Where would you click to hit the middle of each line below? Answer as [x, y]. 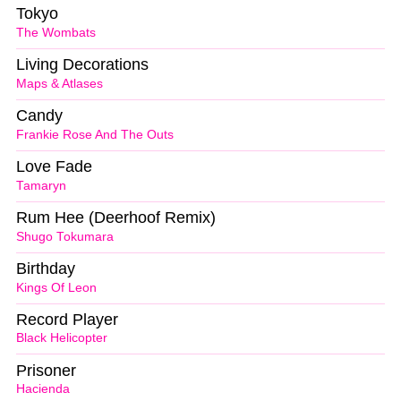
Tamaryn [41, 185]
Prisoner [46, 370]
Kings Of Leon [56, 287]
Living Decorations [82, 65]
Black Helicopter [62, 338]
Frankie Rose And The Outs [95, 134]
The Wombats [56, 33]
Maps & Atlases [60, 84]
